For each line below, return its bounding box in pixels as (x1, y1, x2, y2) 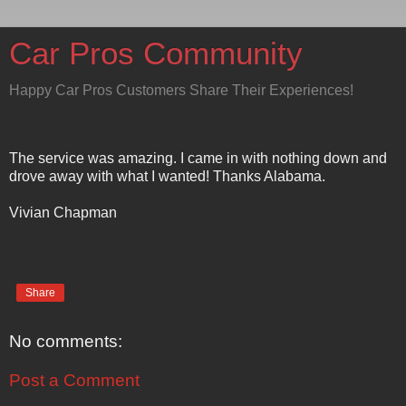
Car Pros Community (9, 36, 303, 71)
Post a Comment (9, 371, 140, 391)
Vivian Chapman (9, 204, 117, 220)
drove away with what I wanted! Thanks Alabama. (9, 168, 325, 184)
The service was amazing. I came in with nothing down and (9, 150, 387, 166)
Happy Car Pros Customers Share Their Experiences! (9, 82, 353, 98)
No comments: (9, 331, 122, 351)
